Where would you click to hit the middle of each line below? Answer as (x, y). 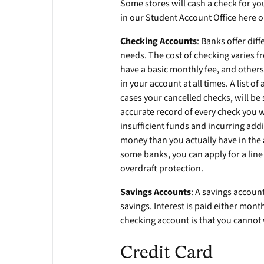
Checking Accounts (159, 41)
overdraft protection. (162, 169)
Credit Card (167, 253)
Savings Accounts (156, 192)
